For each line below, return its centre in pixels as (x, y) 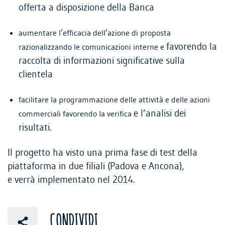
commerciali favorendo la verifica (76, 114)
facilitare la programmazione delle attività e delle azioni (114, 100)
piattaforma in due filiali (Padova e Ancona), (96, 167)
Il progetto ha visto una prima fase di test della (102, 153)
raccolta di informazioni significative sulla (102, 61)
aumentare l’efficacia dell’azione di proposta (95, 33)
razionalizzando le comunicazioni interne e (92, 47)
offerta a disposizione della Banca (86, 8)
